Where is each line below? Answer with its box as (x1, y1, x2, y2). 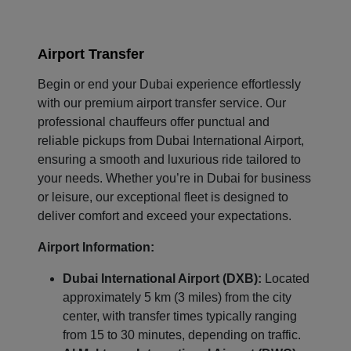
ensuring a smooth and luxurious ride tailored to (38, 152, 301, 166)
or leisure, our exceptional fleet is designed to (38, 190, 288, 204)
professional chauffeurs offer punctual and (38, 114, 270, 128)
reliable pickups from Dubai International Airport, (38, 133, 304, 147)
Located (262, 271, 309, 285)
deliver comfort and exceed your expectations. (38, 208, 291, 223)
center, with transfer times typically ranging (63, 309, 297, 323)
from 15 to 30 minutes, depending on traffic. (63, 327, 301, 342)
